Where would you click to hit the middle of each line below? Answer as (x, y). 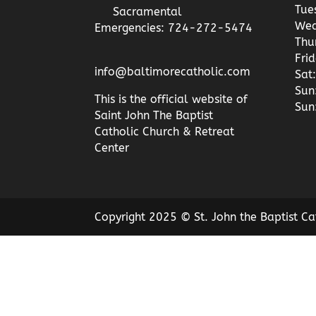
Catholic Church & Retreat (165, 132)
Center (112, 148)
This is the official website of (171, 99)
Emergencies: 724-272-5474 (174, 28)
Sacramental (148, 12)
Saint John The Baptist (154, 116)
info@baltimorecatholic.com (173, 72)
